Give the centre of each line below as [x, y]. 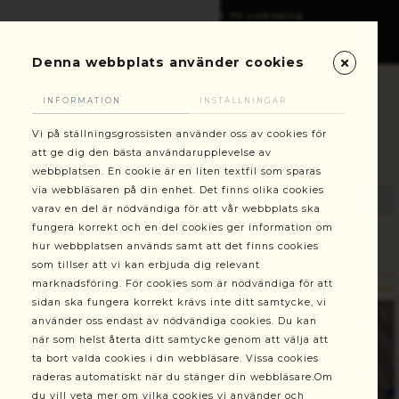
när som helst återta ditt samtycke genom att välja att [180, 340]
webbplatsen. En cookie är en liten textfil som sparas [177, 171]
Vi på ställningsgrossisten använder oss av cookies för [179, 134]
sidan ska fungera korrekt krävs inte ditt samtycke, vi [179, 302]
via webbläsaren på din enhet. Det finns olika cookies [178, 190]
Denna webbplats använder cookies [168, 62]
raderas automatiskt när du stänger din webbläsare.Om [183, 377]
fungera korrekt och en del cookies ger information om [183, 228]
